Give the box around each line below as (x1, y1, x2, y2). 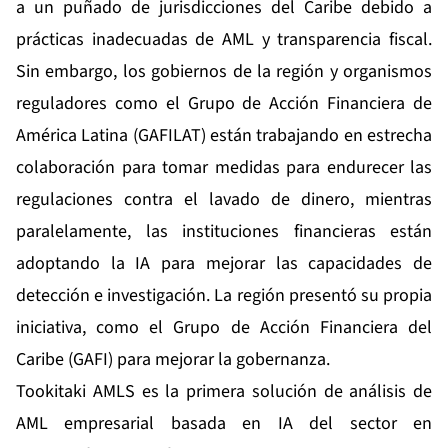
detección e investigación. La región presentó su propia (16, 283, 432, 309)
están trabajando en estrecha (205, 123, 433, 149)
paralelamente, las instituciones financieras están (16, 219, 432, 245)
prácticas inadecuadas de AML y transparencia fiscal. (16, 27, 432, 53)
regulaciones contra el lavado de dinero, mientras (16, 187, 432, 213)
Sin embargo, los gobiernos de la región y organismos (16, 59, 432, 85)
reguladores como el (16, 91, 188, 117)
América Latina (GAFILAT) (16, 123, 206, 149)
